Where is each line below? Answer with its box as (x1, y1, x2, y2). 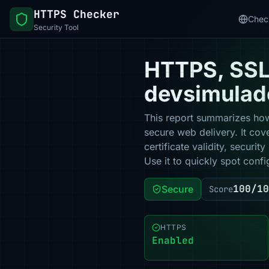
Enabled (152, 234, 194, 247)
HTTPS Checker (34, 7, 119, 21)
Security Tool (34, 22, 79, 32)
